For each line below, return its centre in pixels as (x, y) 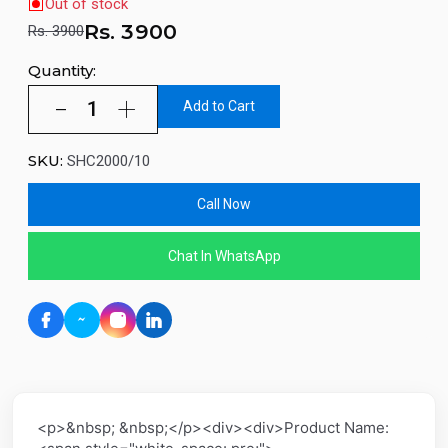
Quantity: (62, 70)
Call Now (224, 204)
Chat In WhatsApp (224, 255)
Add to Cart (219, 106)
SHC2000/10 (108, 161)
